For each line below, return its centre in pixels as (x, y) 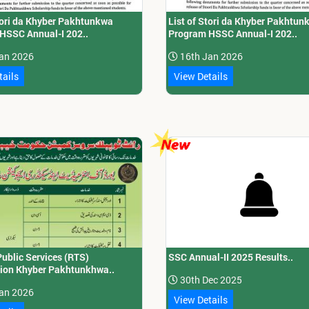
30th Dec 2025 (210, 280)
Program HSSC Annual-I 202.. (233, 34)
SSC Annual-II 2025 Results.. (231, 257)
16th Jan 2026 (211, 57)
